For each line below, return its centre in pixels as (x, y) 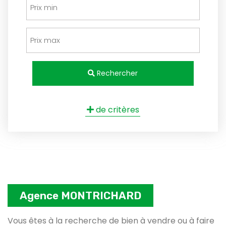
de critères (116, 109)
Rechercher (117, 73)
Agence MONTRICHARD (80, 195)
